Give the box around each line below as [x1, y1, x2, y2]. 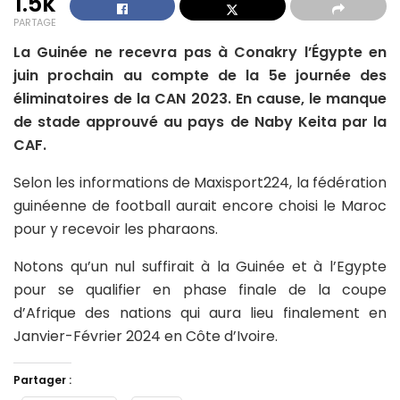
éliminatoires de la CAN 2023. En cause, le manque [13, 87, 387, 109]
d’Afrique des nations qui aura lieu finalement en [13, 302, 387, 323]
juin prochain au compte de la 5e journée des [13, 64, 387, 86]
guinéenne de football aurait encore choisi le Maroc [13, 195, 387, 216]
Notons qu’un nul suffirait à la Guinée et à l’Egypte [13, 255, 387, 277]
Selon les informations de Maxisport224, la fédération [13, 171, 387, 193]
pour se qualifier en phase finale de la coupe [13, 279, 387, 300]
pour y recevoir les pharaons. [13, 218, 218, 239]
